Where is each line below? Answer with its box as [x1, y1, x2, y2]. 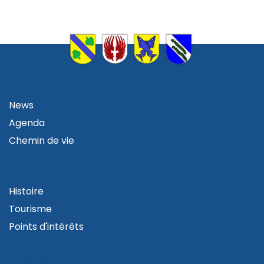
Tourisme [9, 202, 52, 216]
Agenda [9, 115, 45, 130]
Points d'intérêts [9, 219, 84, 233]
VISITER [9, 168, 42, 182]
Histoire [9, 184, 44, 198]
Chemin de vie [9, 133, 74, 147]
